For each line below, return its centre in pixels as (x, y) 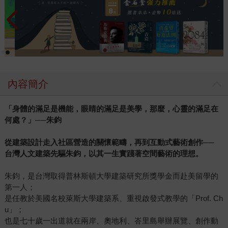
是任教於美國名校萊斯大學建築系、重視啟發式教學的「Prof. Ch (113, 198)
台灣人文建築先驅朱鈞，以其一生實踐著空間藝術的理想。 (104, 154)
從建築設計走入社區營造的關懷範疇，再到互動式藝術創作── (109, 142)
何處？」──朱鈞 (33, 120)
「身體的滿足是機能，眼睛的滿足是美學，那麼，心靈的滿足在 (111, 109)
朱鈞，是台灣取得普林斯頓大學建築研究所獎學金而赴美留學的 (111, 176)
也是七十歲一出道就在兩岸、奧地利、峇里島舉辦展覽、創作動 (111, 221)
